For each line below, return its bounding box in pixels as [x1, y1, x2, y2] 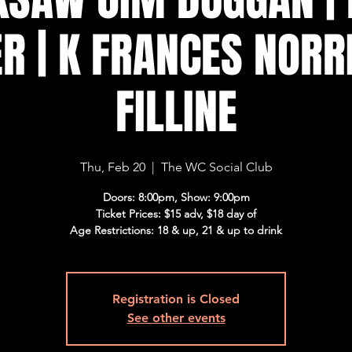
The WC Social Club [160, 159, 273, 174]
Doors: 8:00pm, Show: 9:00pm [102, 190, 250, 204]
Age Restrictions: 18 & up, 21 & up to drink [70, 223, 283, 237]
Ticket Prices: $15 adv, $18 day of [96, 207, 257, 221]
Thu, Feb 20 [79, 159, 145, 174]
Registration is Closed [112, 291, 240, 306]
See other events [126, 310, 225, 325]
